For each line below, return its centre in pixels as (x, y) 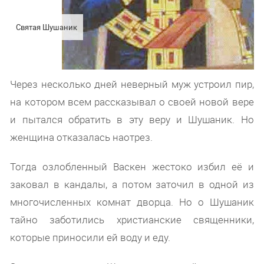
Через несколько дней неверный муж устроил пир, (132, 84)
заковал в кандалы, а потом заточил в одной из (132, 184)
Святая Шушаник (47, 27)
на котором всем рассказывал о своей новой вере (132, 101)
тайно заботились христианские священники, (132, 219)
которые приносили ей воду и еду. (90, 237)
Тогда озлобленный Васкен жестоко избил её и (132, 166)
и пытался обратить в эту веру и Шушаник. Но (132, 119)
